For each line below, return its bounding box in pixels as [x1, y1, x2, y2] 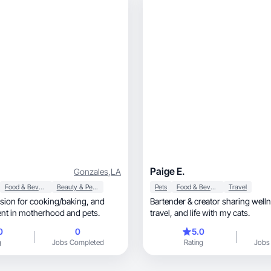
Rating [183, 238, 203, 247]
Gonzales [74, 166, 108, 177]
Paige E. [150, 165, 185, 177]
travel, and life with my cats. [174, 207, 250, 218]
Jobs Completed [51, 238, 104, 247]
